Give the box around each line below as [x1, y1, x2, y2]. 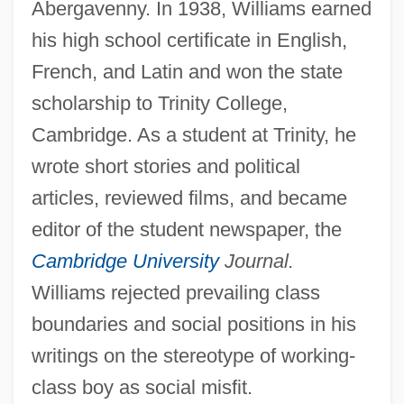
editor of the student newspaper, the [31, 217, 342, 241]
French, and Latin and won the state [31, 60, 343, 83]
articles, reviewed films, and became [31, 186, 347, 209]
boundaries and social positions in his [31, 312, 356, 335]
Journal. [218, 249, 294, 272]
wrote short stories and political [31, 154, 300, 178]
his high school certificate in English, [31, 28, 347, 51]
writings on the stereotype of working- [31, 344, 355, 367]
